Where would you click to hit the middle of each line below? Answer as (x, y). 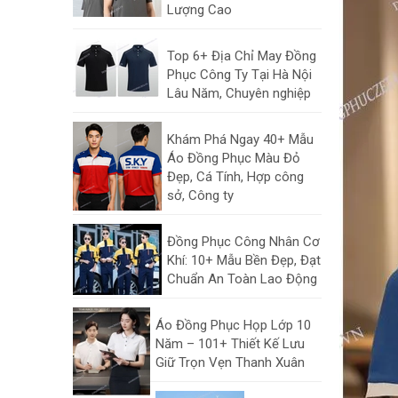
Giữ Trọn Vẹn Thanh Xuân (230, 362)
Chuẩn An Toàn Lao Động (242, 279)
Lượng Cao (199, 10)
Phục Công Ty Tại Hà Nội (239, 75)
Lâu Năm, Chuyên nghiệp (239, 93)
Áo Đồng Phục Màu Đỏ (234, 158)
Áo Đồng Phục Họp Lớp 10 (233, 325)
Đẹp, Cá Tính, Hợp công (235, 177)
